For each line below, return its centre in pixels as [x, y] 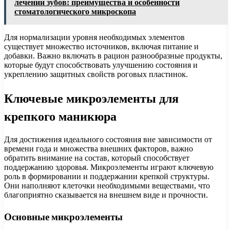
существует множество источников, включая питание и [101, 46]
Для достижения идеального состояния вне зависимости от [108, 140]
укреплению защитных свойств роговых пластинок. [96, 74]
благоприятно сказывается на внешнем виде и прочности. [106, 195]
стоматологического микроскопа [75, 11]
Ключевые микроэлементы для [91, 98]
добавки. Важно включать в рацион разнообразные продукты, [113, 55]
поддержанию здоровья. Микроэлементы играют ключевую [109, 167]
